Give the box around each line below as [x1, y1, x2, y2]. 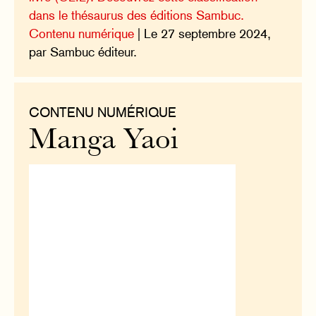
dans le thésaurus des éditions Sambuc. [29, 8, 245, 23]
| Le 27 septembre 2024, [134, 26, 272, 42]
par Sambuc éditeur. [29, 44, 138, 60]
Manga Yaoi [29, 128, 179, 156]
